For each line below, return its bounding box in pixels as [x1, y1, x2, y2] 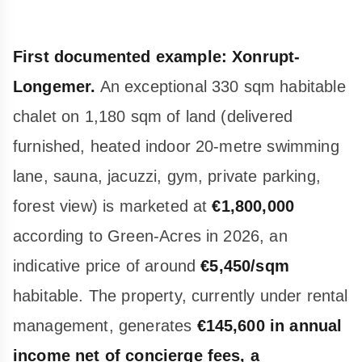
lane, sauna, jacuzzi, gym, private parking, [13, 166, 321, 185]
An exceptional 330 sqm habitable [95, 77, 346, 95]
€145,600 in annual [196, 316, 343, 335]
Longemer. [13, 77, 96, 95]
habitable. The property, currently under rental [13, 286, 348, 305]
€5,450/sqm [200, 256, 289, 275]
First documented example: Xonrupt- [13, 47, 301, 65]
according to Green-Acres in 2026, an [13, 226, 288, 245]
